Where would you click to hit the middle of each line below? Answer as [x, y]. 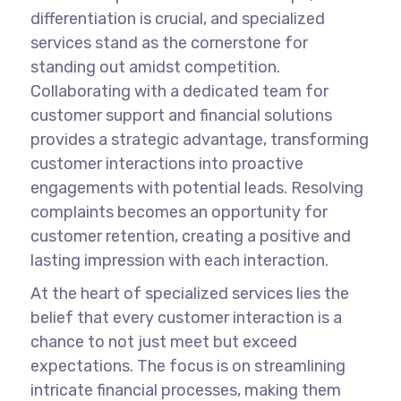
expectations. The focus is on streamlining [188, 366]
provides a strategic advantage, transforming [199, 139]
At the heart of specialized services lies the [189, 293]
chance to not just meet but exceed [163, 341]
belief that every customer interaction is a [186, 317]
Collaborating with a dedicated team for [179, 91]
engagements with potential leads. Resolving [196, 188]
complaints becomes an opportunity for [179, 212]
